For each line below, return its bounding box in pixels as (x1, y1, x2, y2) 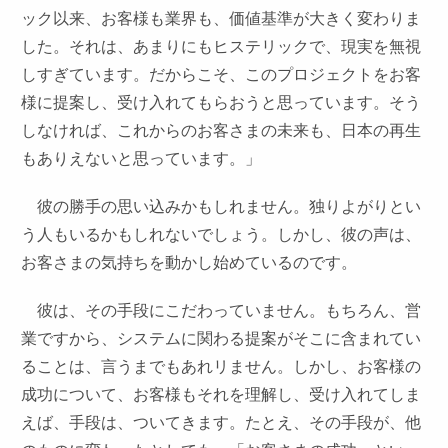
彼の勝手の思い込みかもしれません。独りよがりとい (21, 198, 422, 215)
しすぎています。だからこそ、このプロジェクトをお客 (21, 66, 422, 83)
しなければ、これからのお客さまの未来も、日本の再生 (21, 122, 422, 139)
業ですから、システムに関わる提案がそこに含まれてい (21, 330, 422, 347)
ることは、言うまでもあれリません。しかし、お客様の (21, 358, 422, 375)
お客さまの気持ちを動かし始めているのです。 (21, 254, 358, 271)
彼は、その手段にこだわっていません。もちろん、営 (21, 302, 422, 319)
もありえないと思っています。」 (21, 150, 262, 167)
